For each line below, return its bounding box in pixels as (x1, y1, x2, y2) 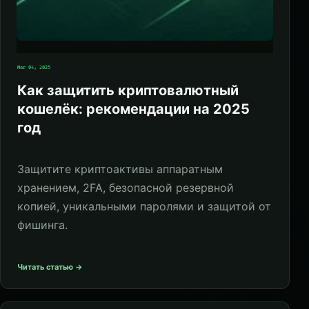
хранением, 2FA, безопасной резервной (17, 180, 234, 195)
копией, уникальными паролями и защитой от (17, 199, 271, 213)
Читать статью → (17, 261, 83, 272)
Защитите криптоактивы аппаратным (17, 161, 223, 176)
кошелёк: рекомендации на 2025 (17, 101, 250, 118)
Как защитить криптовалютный (17, 82, 239, 99)
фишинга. (17, 217, 68, 232)
